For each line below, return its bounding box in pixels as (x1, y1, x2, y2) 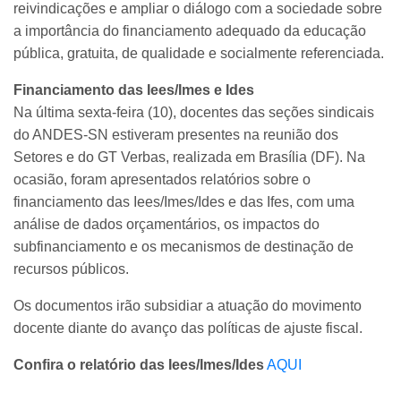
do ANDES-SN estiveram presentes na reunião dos (13, 126, 338, 142)
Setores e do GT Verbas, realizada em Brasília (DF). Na (13, 149, 365, 165)
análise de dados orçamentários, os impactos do (13, 216, 320, 232)
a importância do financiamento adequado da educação (13, 22, 366, 38)
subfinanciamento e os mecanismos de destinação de (13, 238, 354, 254)
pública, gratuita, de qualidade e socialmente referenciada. (13, 45, 384, 61)
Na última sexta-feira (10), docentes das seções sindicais (13, 104, 374, 120)
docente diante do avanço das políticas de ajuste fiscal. (13, 320, 363, 336)
